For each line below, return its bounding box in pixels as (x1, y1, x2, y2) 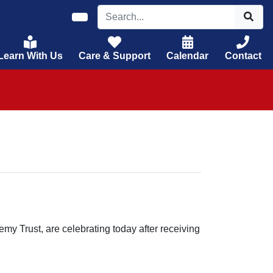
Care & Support (79, 51, 151, 61)
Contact (224, 51, 261, 61)
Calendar (166, 51, 209, 61)
